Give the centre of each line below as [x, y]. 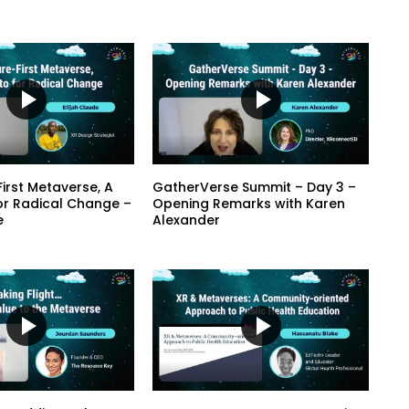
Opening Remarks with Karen [249, 204]
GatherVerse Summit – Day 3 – [255, 188]
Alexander [187, 220]
